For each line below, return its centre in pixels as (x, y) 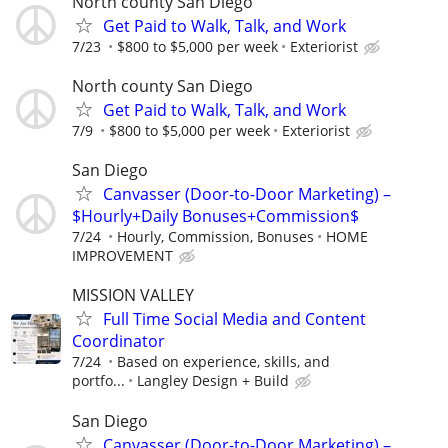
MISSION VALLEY (133, 295)
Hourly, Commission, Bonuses (215, 237)
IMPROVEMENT (122, 256)
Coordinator (118, 341)
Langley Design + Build (213, 381)
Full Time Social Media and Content (234, 319)
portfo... (98, 381)
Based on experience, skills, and (223, 362)
